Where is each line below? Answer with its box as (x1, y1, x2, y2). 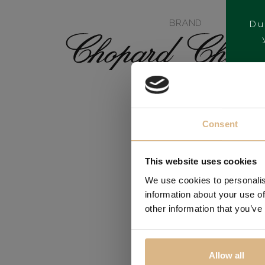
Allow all (209, 250, 245, 261)
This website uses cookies (144, 156, 257, 167)
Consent (202, 118, 238, 129)
